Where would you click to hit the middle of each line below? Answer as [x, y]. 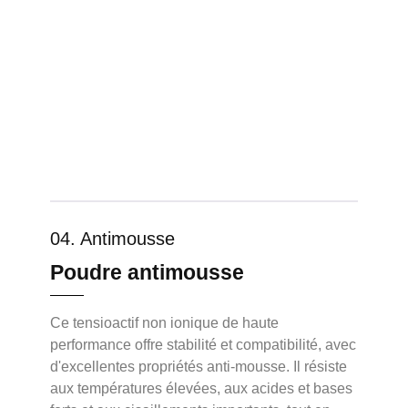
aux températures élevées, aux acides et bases [201, 388]
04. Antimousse [112, 238]
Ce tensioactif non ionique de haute [164, 322]
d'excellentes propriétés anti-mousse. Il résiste [199, 366]
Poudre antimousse [147, 272]
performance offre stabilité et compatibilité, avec [203, 344]
